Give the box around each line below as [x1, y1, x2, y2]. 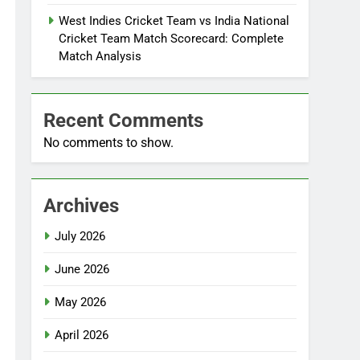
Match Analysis [59, 49, 142, 63]
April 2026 [55, 328, 109, 342]
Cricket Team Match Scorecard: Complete [59, 31, 284, 46]
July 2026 [55, 229, 106, 243]
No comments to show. [43, 135, 174, 150]
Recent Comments [43, 109, 204, 132]
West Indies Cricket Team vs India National [59, 14, 290, 28]
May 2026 [55, 295, 107, 309]
